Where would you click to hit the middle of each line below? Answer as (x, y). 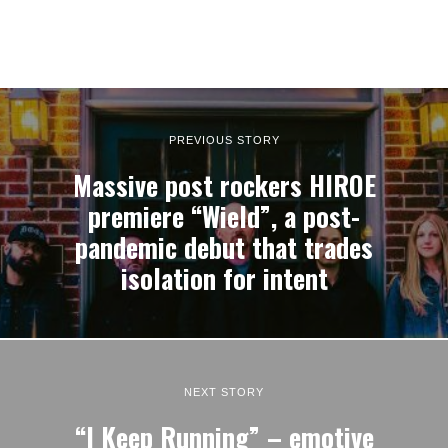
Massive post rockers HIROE (224, 185)
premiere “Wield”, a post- (224, 216)
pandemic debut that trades (224, 247)
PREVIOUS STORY (224, 139)
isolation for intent (224, 278)
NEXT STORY (224, 391)
